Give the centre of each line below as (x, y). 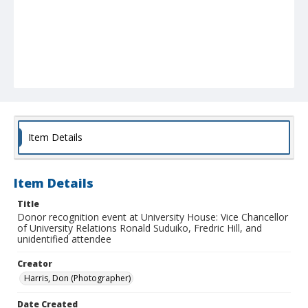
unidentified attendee (64, 239)
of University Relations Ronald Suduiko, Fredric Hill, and (140, 228)
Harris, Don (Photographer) (77, 278)
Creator (35, 264)
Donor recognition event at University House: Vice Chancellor (153, 217)
